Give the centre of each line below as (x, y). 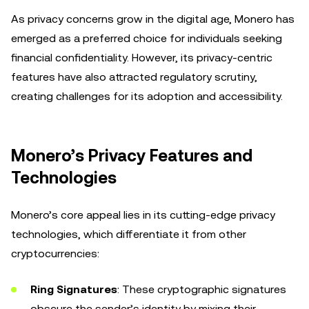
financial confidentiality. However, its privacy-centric (142, 58)
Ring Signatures (74, 289)
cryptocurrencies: (55, 253)
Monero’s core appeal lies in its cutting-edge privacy (143, 215)
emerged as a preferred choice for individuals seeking (147, 38)
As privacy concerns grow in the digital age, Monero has (153, 19)
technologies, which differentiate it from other (129, 234)
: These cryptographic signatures (202, 289)
